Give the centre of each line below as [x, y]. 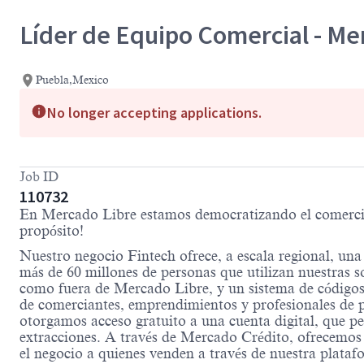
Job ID [39, 178]
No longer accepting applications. [154, 113]
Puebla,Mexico [72, 80]
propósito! [52, 231]
